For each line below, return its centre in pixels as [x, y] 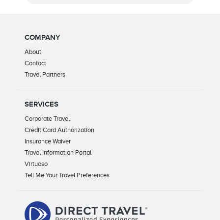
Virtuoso [36, 164]
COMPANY [42, 37]
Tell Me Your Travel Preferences [67, 175]
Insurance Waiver [48, 141]
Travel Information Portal [58, 152]
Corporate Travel [47, 118]
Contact [35, 63]
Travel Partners [45, 74]
